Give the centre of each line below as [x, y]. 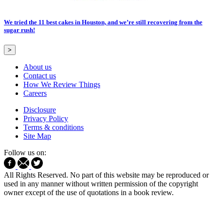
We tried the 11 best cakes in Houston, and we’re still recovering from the [103, 22]
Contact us [40, 75]
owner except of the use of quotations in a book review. [89, 192]
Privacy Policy [46, 118]
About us [37, 67]
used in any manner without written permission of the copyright [101, 183]
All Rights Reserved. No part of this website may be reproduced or [106, 175]
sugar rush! [19, 30]
